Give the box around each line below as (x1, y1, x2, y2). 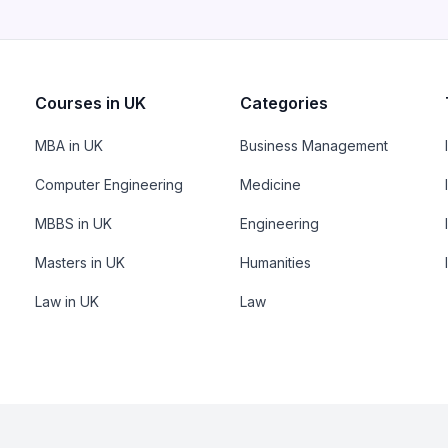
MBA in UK (34, 137, 103, 155)
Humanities (239, 254, 311, 272)
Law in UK (34, 293, 99, 311)
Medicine (239, 176, 301, 194)
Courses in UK (34, 93, 146, 114)
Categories (239, 93, 328, 114)
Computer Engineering (34, 176, 183, 194)
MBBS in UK (34, 215, 112, 233)
